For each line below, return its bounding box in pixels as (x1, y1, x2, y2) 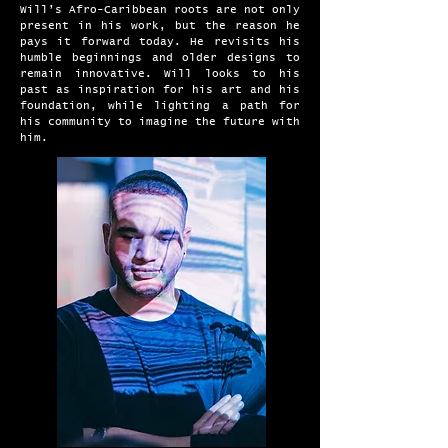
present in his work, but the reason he (20, 20, 300, 31)
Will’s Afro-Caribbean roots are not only (20, 4, 300, 15)
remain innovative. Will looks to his (20, 68, 300, 79)
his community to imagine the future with (20, 116, 300, 127)
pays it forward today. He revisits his (20, 36, 300, 47)
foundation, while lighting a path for (20, 100, 300, 111)
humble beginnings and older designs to (20, 52, 300, 63)
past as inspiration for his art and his (20, 84, 300, 95)
